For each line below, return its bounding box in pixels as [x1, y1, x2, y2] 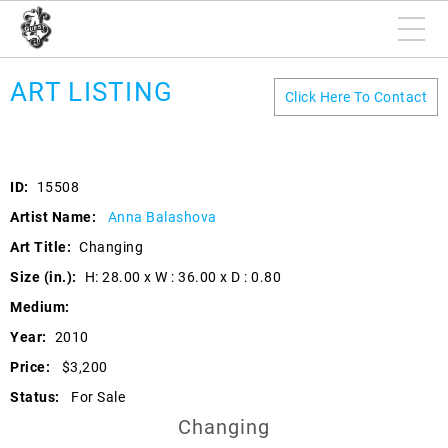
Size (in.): [10, 269, 77, 285]
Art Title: [10, 239, 71, 255]
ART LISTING [10, 77, 174, 107]
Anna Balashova [107, 209, 217, 225]
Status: [10, 389, 60, 405]
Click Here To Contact [284, 89, 427, 105]
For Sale [67, 389, 125, 405]
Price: [10, 359, 50, 375]
